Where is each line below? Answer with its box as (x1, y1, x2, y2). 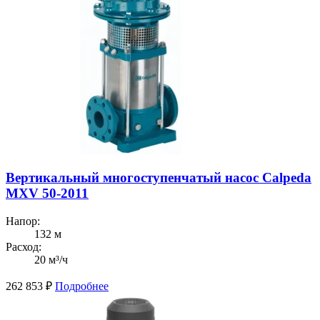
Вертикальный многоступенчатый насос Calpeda (6, 170, 311, 186)
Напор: (6, 215, 40, 228)
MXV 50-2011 (6, 186, 89, 201)
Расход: (6, 241, 41, 254)
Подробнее (55, 280, 109, 293)
